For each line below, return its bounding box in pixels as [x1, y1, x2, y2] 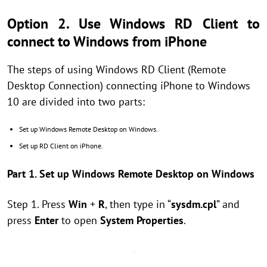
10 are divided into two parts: [7, 95, 145, 108]
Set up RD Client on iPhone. [19, 141, 103, 150]
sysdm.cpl [171, 197, 216, 211]
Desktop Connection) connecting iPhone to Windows [7, 79, 250, 92]
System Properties [100, 213, 184, 227]
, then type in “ [105, 197, 171, 211]
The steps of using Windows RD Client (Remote [7, 63, 226, 76]
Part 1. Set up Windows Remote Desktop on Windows [7, 167, 254, 181]
